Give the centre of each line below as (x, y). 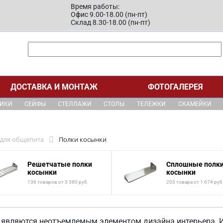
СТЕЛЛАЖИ (75, 104)
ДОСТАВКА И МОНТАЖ (54, 87)
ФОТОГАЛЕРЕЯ (176, 87)
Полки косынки (83, 139)
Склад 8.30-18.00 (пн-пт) (111, 22)
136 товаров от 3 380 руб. (58, 182)
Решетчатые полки (60, 164)
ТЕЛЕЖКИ (151, 104)
